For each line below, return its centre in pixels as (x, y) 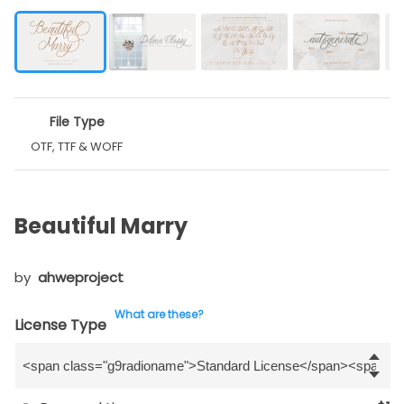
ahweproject (81, 278)
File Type (77, 122)
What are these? (159, 315)
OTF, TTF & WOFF (77, 147)
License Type (60, 326)
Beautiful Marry (101, 226)
